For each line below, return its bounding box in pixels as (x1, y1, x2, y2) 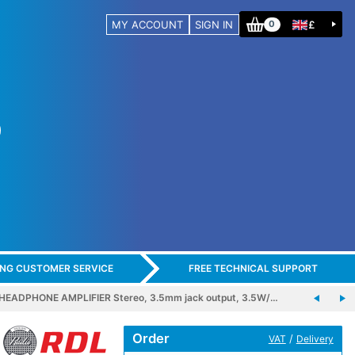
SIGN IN (195, 17, 234, 31)
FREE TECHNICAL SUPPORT (188, 262, 318, 275)
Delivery (296, 332, 334, 345)
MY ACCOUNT (112, 17, 184, 31)
